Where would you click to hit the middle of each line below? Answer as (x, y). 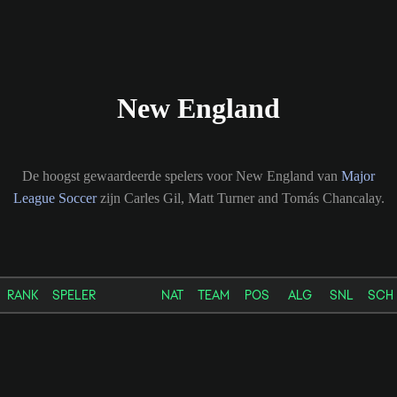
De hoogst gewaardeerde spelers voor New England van (182, 175)
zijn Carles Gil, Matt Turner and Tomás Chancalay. (240, 198)
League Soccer (54, 198)
